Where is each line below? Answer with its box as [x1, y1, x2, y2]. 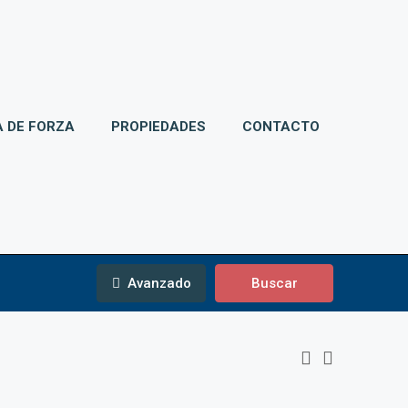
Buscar [250, 274, 298, 291]
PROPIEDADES [110, 118, 206, 136]
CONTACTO [241, 118, 320, 136]
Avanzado [123, 274, 191, 291]
